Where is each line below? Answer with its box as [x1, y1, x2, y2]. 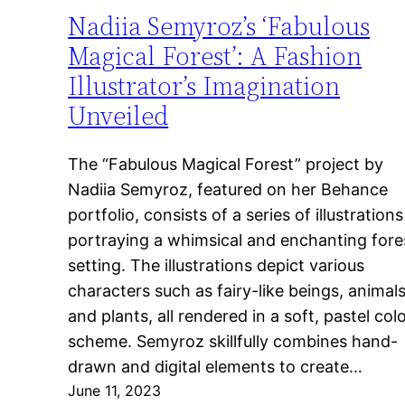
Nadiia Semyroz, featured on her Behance [68, 180, 389, 200]
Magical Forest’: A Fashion [68, 39, 363, 74]
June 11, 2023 [68, 381, 162, 400]
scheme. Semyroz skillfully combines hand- [68, 332, 399, 352]
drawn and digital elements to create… [68, 357, 363, 377]
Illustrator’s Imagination [68, 69, 341, 104]
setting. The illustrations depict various [68, 256, 365, 276]
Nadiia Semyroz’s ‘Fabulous [68, 9, 371, 44]
